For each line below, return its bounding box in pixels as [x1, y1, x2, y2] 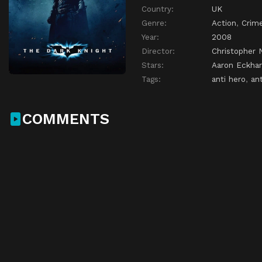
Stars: [142, 60, 164, 70]
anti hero [212, 74, 246, 84]
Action [212, 18, 236, 28]
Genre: [142, 18, 167, 28]
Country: [142, 4, 174, 14]
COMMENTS [22, 109, 109, 127]
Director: [142, 46, 175, 56]
